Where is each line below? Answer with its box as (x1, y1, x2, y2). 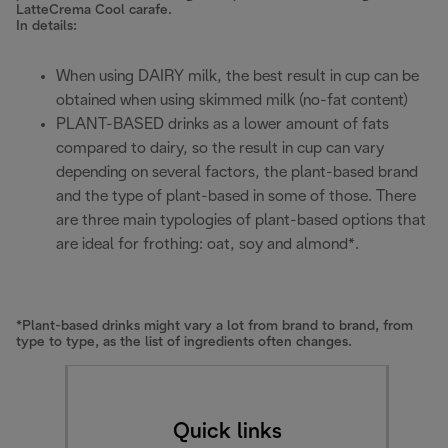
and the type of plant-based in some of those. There (56, 188, 416, 204)
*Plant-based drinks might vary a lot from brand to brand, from (16, 319, 413, 333)
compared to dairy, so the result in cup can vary (56, 140, 384, 156)
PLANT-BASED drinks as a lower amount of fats (56, 116, 389, 132)
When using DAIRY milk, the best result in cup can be (56, 68, 419, 84)
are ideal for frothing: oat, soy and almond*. (56, 236, 359, 252)
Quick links (172, 421, 282, 442)
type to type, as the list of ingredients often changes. (16, 335, 352, 349)
